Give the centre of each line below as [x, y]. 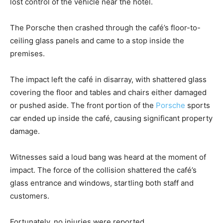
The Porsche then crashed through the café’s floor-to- [105, 27]
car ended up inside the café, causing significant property [111, 118]
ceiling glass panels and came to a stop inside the [97, 40]
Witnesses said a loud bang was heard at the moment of [108, 157]
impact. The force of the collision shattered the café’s [103, 170]
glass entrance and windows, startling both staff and [102, 183]
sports [198, 105]
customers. [30, 196]
